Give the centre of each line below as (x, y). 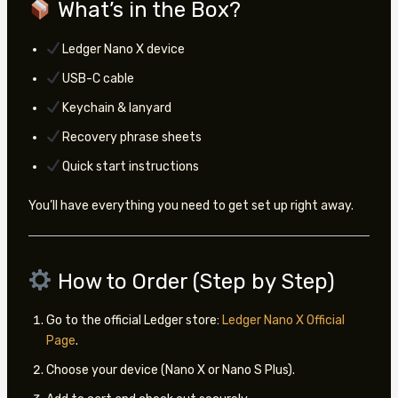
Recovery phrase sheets (131, 137)
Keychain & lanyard (116, 107)
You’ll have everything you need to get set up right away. (191, 205)
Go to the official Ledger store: (134, 321)
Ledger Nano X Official (283, 321)
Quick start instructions (130, 166)
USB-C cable (97, 78)
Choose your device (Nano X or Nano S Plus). (170, 370)
